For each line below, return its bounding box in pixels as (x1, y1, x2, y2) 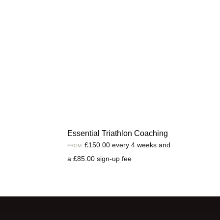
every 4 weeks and (112, 140, 170, 149)
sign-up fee (95, 154, 132, 163)
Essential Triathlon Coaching (67, 129, 168, 137)
